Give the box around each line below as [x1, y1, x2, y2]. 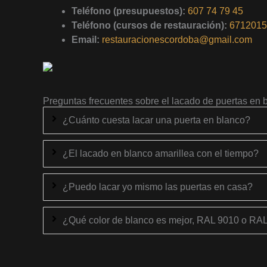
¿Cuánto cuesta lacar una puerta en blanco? [63, 114, 250, 125]
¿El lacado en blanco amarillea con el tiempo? [63, 148, 259, 159]
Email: [72, 35, 100, 45]
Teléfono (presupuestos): [72, 6, 185, 16]
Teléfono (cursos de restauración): [72, 20, 227, 30]
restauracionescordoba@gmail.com [102, 35, 252, 45]
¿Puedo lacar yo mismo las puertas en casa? [63, 181, 253, 192]
